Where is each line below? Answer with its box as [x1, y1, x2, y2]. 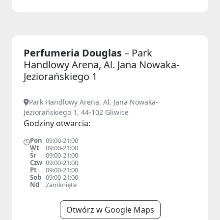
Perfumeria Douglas [24, 46, 124, 59]
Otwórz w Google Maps [66, 204, 154, 215]
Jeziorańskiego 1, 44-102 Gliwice [24, 108, 129, 117]
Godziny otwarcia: [24, 118, 90, 129]
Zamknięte [46, 180, 77, 189]
